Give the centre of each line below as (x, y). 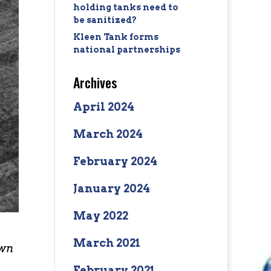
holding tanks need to (126, 7)
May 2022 (100, 216)
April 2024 (103, 107)
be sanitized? (105, 20)
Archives (95, 82)
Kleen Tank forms (116, 37)
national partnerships (126, 50)
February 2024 (115, 161)
